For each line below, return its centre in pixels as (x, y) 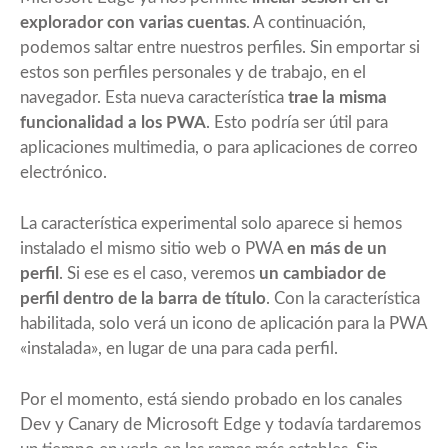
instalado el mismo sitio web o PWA (153, 248)
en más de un (337, 248)
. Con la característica (343, 298)
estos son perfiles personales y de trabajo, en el (193, 72)
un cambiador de (322, 273)
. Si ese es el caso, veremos (159, 273)
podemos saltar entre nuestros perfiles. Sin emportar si (220, 47)
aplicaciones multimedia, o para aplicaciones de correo (219, 147)
